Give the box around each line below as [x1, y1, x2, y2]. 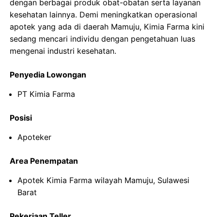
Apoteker [17, 132, 51, 142]
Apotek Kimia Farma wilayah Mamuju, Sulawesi [17, 175, 189, 185]
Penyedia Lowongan [10, 70, 86, 79]
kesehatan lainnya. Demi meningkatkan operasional [10, 10, 197, 19]
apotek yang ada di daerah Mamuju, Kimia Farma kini [10, 22, 204, 31]
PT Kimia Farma [17, 89, 75, 99]
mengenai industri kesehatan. [10, 46, 116, 56]
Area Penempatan [10, 156, 78, 166]
